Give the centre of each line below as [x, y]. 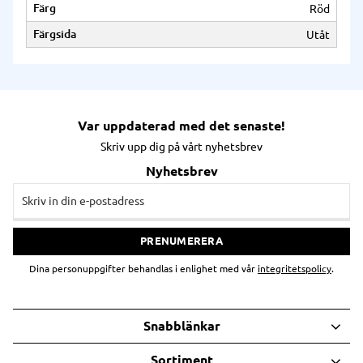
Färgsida [55, 34]
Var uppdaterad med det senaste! [181, 126]
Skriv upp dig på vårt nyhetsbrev [181, 147]
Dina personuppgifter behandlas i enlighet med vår [143, 269]
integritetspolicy [295, 269]
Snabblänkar [181, 326]
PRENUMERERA [181, 241]
